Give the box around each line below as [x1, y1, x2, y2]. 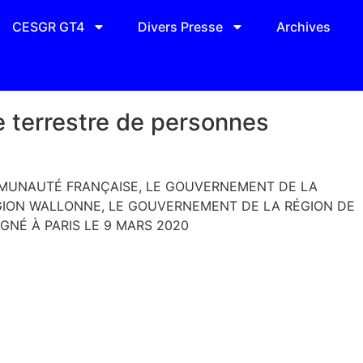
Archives [275, 19, 331, 35]
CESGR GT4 [11, 19, 84, 35]
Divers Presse [137, 19, 223, 35]
